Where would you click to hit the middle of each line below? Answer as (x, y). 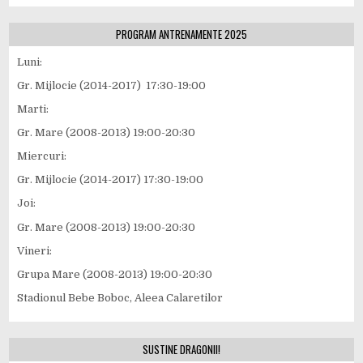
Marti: (33, 109)
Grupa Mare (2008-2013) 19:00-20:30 (115, 274)
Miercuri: (42, 156)
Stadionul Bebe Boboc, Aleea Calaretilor (120, 297)
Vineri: (35, 250)
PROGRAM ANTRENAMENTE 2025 (181, 34)
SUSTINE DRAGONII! (181, 349)
